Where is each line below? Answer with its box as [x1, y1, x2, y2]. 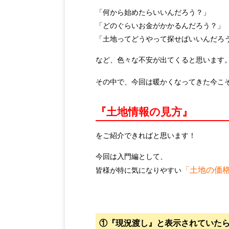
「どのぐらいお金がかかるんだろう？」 [96, 21, 224, 30]
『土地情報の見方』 [96, 106, 193, 118]
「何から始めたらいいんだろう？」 [96, 8, 210, 16]
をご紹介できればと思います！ [96, 131, 196, 140]
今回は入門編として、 [96, 152, 167, 161]
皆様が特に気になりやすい [96, 166, 181, 175]
